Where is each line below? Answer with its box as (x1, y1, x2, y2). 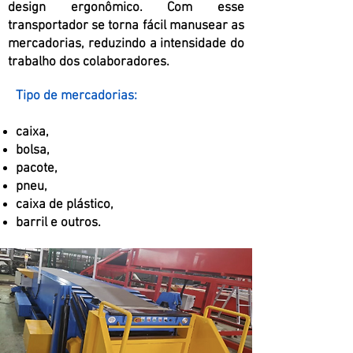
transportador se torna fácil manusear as (8, 18, 244, 34)
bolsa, (16, 143, 50, 158)
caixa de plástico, (16, 197, 113, 213)
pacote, (16, 161, 58, 176)
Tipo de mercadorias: (16, 88, 137, 104)
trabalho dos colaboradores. (8, 54, 169, 70)
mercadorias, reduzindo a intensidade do (8, 36, 244, 52)
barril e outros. (16, 215, 101, 231)
